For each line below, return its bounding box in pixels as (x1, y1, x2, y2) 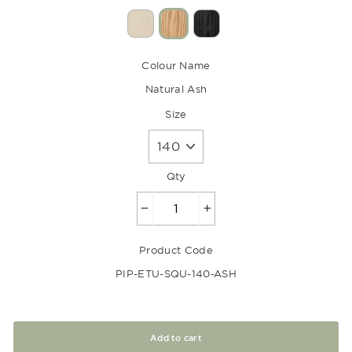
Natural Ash (145, 82, 207, 94)
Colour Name (141, 59, 211, 71)
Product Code (139, 244, 213, 255)
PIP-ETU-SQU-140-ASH (115, 267, 237, 279)
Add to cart (149, 332, 202, 343)
